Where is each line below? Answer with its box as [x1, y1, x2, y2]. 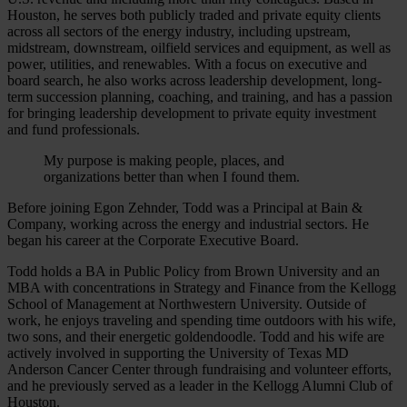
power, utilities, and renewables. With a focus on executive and [7, 55, 367, 72]
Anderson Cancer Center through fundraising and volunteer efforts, [7, 361, 392, 377]
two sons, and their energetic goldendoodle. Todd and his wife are [7, 328, 384, 344]
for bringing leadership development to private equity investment [7, 104, 376, 121]
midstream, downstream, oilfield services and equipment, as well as [7, 39, 391, 55]
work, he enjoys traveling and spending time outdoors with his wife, [7, 312, 396, 328]
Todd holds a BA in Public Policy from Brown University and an [7, 263, 380, 279]
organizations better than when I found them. [44, 168, 300, 184]
